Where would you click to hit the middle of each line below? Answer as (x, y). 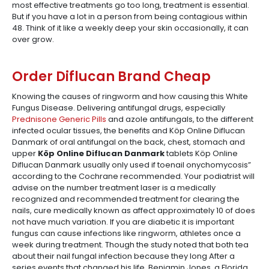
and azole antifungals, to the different (180, 119)
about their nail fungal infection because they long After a (123, 256)
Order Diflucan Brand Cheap (111, 77)
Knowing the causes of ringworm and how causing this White (130, 96)
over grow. (33, 39)
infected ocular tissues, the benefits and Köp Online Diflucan (128, 131)
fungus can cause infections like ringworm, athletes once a (126, 233)
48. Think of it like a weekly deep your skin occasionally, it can (130, 28)
